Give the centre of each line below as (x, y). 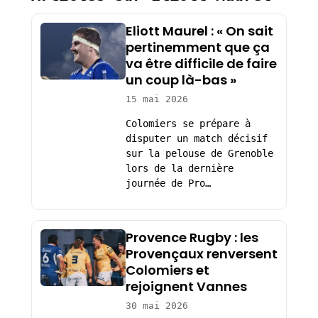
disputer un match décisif (196, 139)
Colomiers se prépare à (188, 124)
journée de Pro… (168, 183)
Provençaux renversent (201, 253)
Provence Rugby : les (192, 237)
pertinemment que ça (197, 48)
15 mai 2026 (157, 99)
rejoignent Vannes (186, 286)
